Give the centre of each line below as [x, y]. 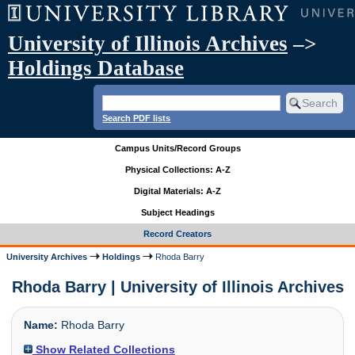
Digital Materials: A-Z [177, 191]
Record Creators [177, 234]
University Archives [47, 256]
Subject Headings [177, 213]
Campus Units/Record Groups [177, 149]
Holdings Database [96, 68]
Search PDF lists [137, 118]
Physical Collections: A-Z [177, 170]
